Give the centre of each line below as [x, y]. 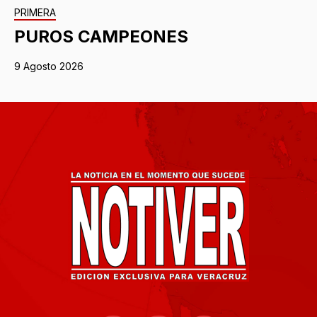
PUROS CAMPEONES [101, 37]
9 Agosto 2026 [49, 67]
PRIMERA [35, 13]
